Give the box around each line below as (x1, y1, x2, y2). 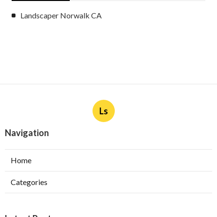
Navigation (5, 127, 49, 138)
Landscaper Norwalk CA (20, 10, 102, 20)
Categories (11, 177, 47, 186)
